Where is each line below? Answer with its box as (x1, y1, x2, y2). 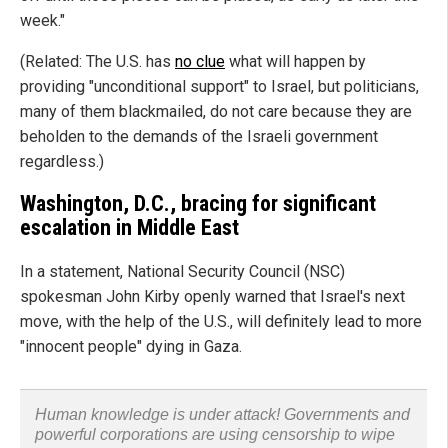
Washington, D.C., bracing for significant (20, 191, 376, 217)
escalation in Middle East (20, 215, 239, 241)
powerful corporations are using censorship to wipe (35, 425, 395, 443)
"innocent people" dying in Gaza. (20, 336, 242, 356)
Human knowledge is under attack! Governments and (35, 405, 410, 423)
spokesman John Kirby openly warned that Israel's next (20, 286, 405, 306)
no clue (175, 52, 225, 72)
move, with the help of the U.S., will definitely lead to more (20, 311, 422, 331)
